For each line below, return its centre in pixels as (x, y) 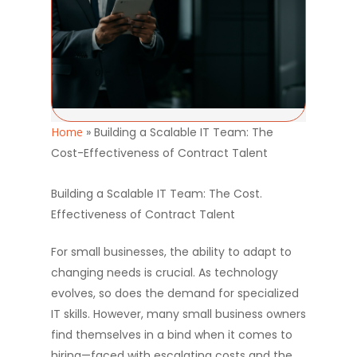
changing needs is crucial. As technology (165, 273)
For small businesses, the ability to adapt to (171, 252)
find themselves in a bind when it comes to (172, 335)
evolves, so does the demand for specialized (175, 293)
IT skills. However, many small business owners (178, 314)
